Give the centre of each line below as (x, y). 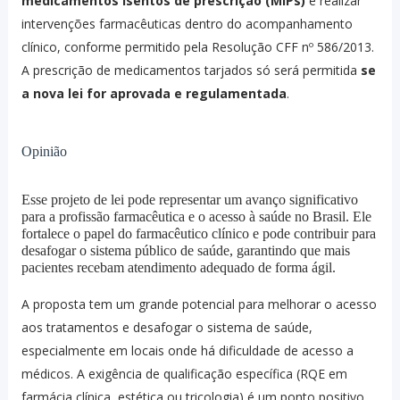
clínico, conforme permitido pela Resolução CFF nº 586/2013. (197, 47)
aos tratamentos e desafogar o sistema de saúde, (167, 328)
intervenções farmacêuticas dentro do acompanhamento (187, 24)
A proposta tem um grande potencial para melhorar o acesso (199, 304)
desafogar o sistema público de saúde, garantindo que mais (185, 251)
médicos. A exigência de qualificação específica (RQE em (184, 374)
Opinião (46, 152)
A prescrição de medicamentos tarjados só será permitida (191, 71)
